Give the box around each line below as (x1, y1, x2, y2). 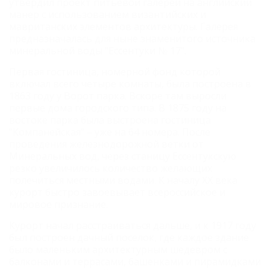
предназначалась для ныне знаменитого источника (9, 31, 256, 45)
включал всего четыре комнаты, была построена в (9, 77, 251, 90)
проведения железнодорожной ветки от (9, 137, 204, 151)
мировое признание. (9, 197, 108, 211)
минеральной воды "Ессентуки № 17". (9, 43, 186, 57)
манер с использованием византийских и (9, 7, 206, 21)
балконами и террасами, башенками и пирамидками (9, 254, 261, 268)
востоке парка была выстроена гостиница (9, 113, 211, 127)
